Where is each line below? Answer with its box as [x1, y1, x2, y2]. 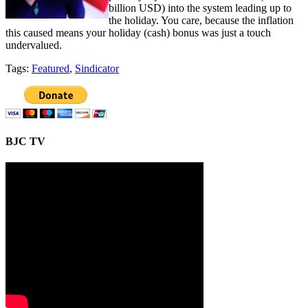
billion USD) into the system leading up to [109, 1, 291, 14]
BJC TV [5, 135, 45, 148]
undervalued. [5, 38, 62, 51]
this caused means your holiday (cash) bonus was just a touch [5, 26, 271, 38]
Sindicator [75, 62, 119, 74]
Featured [32, 62, 69, 74]
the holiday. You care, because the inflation [109, 14, 294, 26]
